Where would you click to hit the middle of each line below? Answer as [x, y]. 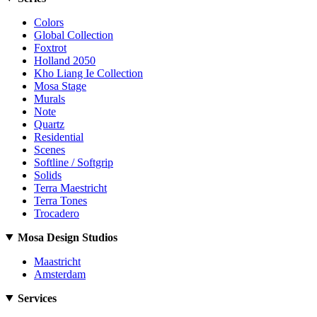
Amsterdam [60, 274]
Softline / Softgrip [74, 162]
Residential [59, 137]
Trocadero [57, 213]
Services [37, 298]
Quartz [49, 124]
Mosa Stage [60, 86]
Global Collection [74, 35]
